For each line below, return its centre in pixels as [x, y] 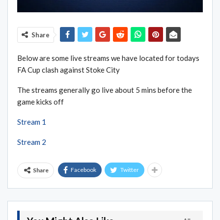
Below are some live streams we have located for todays [108, 58]
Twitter [130, 170]
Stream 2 [32, 142]
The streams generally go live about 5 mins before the [105, 90]
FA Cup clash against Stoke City [69, 70]
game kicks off [41, 102]
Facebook [83, 170]
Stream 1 [32, 122]
